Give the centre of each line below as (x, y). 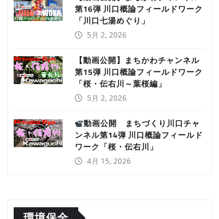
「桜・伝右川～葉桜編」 (120, 84)
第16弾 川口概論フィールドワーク (139, 9)
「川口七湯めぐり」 (112, 21)
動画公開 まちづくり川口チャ (142, 123)
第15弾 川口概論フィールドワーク (139, 72)
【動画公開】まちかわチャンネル (137, 60)
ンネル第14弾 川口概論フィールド (139, 135)
